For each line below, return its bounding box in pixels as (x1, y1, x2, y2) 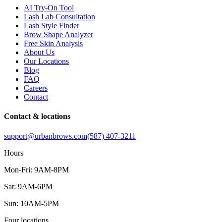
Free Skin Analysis (24, 39, 83, 48)
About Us (24, 48, 55, 57)
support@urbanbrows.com (4, 131, 87, 140)
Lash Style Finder (24, 21, 79, 30)
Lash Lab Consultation (24, 12, 95, 21)
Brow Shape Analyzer (24, 30, 93, 39)
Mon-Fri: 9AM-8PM (4, 165, 69, 174)
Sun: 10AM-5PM (4, 199, 59, 208)
